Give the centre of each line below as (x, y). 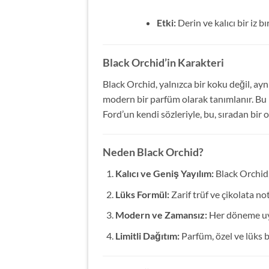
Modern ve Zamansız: (161, 215)
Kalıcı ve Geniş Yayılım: (164, 174)
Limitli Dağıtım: (147, 235)
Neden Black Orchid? (153, 152)
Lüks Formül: (142, 194)
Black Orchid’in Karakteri (163, 63)
